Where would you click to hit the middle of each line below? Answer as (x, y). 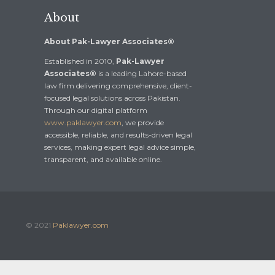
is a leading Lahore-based (141, 74)
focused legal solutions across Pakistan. (112, 98)
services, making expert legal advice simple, (120, 147)
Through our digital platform (96, 110)
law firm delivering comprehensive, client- (118, 86)
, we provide (143, 123)
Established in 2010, (80, 61)
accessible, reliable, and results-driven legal (118, 135)
